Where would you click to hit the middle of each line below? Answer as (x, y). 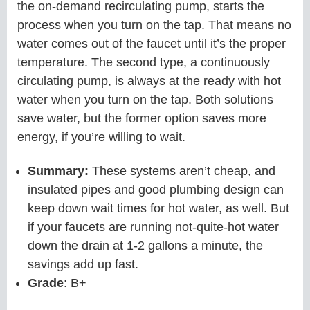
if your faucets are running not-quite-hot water (153, 227)
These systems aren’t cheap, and (184, 171)
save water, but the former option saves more (142, 119)
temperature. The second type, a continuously (144, 63)
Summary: (60, 171)
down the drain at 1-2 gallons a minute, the (145, 246)
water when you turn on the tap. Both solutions (145, 100)
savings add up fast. (83, 264)
